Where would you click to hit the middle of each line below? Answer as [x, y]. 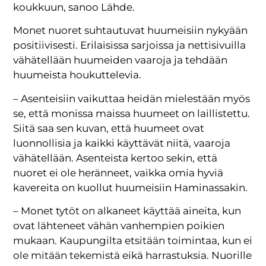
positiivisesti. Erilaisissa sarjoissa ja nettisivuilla [130, 45]
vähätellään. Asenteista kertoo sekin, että [115, 158]
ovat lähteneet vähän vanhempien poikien [119, 226]
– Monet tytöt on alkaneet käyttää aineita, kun [127, 211]
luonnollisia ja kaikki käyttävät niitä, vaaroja [122, 143]
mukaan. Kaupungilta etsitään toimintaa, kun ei [133, 241]
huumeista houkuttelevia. [77, 75]
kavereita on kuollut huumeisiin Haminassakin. [131, 187]
